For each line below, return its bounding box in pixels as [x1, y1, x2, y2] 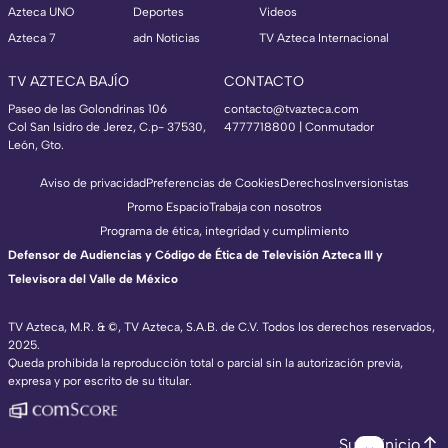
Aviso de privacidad [39, 175, 146, 190]
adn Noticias [133, 30, 200, 45]
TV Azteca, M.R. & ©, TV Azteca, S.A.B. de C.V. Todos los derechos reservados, [8, 319, 435, 334]
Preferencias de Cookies [145, 175, 280, 190]
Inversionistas [333, 175, 409, 190]
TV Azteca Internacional [259, 30, 389, 45]
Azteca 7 [8, 30, 56, 45]
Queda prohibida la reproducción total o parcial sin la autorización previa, [8, 355, 403, 370]
